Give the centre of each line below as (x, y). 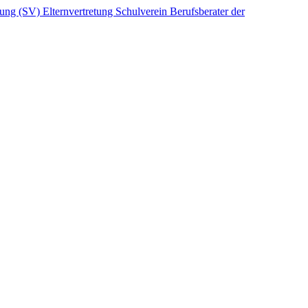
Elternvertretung (79, 11)
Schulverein (143, 11)
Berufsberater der (207, 11)
